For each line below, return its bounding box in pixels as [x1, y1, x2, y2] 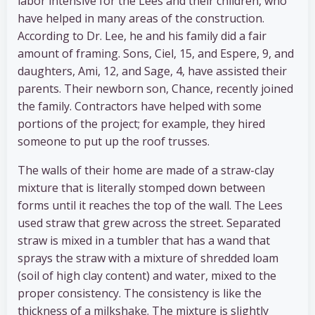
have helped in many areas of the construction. [18, 11, 264, 27]
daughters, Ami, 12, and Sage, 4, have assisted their [18, 63, 287, 79]
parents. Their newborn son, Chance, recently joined [18, 81, 293, 97]
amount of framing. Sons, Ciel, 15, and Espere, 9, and [18, 46, 294, 62]
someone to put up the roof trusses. [18, 134, 210, 150]
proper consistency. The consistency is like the [18, 285, 262, 302]
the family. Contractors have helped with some [18, 98, 262, 115]
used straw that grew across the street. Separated [18, 215, 281, 231]
